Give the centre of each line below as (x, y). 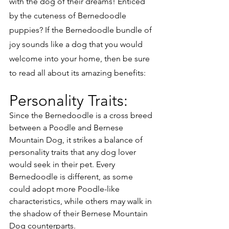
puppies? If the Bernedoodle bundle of (82, 30)
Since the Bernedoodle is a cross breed (82, 115)
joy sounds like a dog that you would (77, 44)
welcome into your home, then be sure (81, 58)
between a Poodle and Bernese (67, 127)
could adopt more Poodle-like (65, 189)
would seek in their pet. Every (63, 164)
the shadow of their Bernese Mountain (79, 213)
